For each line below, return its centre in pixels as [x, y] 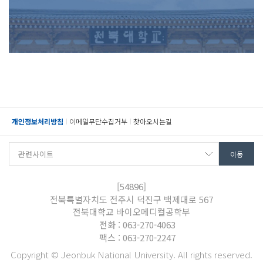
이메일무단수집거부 [98, 122]
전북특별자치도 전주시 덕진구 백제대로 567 [131, 200]
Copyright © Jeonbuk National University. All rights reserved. [131, 255]
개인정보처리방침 [38, 122]
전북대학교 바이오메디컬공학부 [131, 212]
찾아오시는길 [153, 122]
